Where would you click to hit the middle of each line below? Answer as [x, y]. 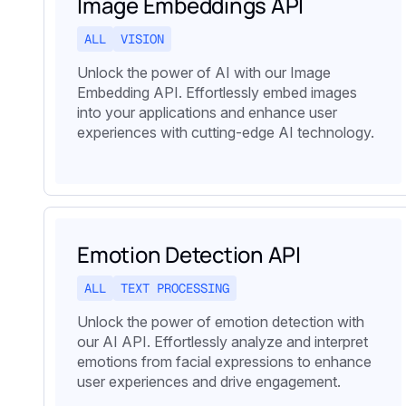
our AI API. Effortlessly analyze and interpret [222, 341]
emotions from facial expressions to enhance [224, 361]
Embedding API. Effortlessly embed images [217, 92]
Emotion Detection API [189, 254]
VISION [142, 39]
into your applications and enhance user [207, 112]
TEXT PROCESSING [175, 288]
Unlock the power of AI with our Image [204, 72]
